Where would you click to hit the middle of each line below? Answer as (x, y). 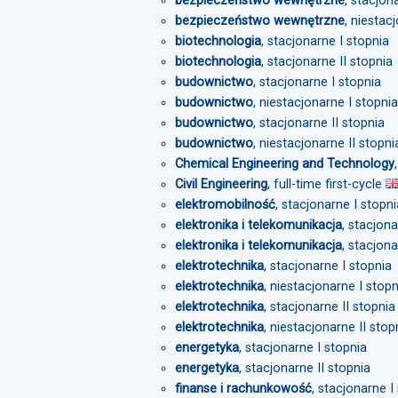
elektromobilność (225, 205)
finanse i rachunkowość (243, 389)
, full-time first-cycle (326, 184)
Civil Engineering (221, 184)
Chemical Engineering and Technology (285, 164)
